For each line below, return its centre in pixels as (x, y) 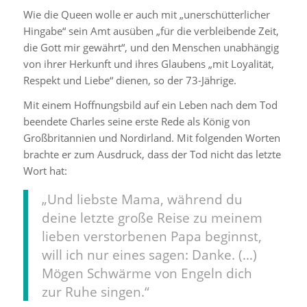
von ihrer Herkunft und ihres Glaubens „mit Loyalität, (148, 63)
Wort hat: (45, 171)
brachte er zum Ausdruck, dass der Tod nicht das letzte (152, 155)
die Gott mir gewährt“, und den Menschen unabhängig (151, 47)
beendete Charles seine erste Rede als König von (136, 122)
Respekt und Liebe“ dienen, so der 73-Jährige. (130, 80)
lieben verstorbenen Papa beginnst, (151, 236)
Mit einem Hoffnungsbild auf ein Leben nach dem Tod (150, 105)
